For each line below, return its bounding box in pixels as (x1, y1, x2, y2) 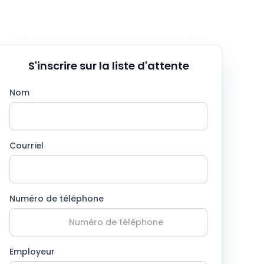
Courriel (9, 140, 44, 152)
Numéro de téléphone (9, 193, 104, 205)
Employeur (9, 246, 55, 258)
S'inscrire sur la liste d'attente (28, 58, 189, 74)
